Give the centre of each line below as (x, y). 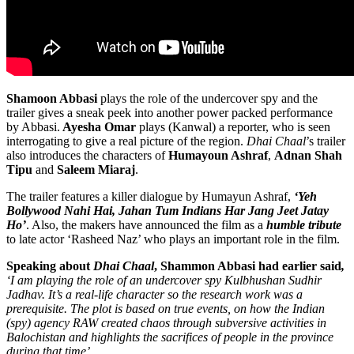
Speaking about (50, 266)
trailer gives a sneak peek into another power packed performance (169, 113)
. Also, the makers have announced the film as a (146, 225)
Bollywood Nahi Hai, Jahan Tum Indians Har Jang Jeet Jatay (168, 211)
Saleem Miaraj (96, 170)
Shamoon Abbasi (52, 99)
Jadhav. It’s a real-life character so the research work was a (154, 295)
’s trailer (326, 141)
